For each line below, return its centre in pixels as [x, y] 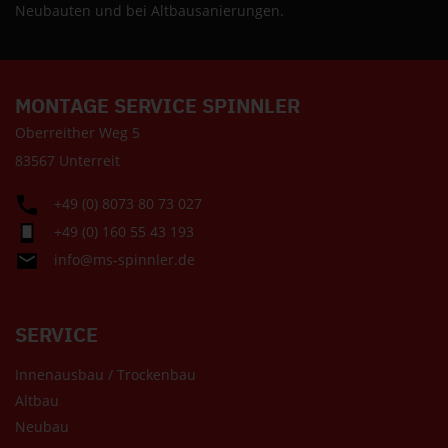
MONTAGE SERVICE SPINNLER [157, 105]
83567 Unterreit [67, 160]
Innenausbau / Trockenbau [105, 374]
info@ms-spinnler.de [124, 259]
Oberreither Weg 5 [77, 132]
